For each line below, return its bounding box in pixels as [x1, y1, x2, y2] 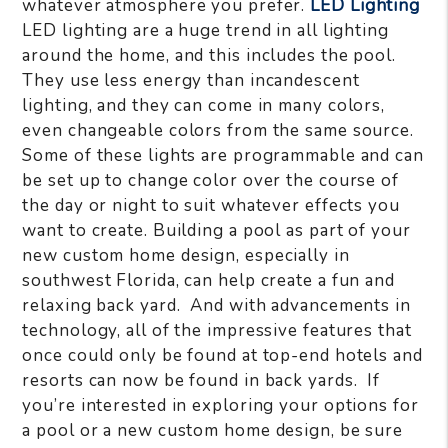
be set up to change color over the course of [22, 168, 399, 192]
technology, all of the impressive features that [22, 318, 412, 342]
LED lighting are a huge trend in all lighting [22, 18, 389, 42]
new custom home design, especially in [22, 243, 350, 267]
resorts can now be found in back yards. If [22, 368, 381, 392]
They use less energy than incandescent [22, 68, 360, 92]
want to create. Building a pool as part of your [22, 218, 411, 242]
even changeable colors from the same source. [22, 118, 419, 142]
